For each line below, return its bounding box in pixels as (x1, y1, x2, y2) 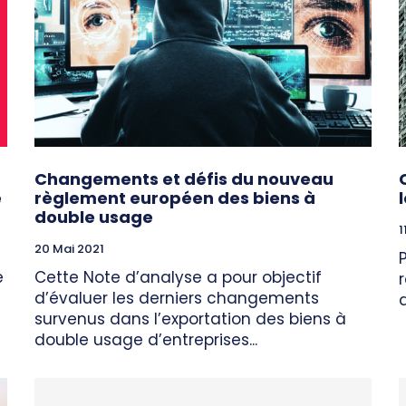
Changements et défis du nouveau (34, 168, 333, 191)
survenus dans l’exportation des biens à (34, 308, 346, 331)
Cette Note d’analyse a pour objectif (34, 266, 322, 289)
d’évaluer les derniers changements (34, 287, 319, 310)
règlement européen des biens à (34, 187, 315, 210)
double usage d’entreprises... (34, 329, 257, 352)
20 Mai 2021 (34, 240, 104, 258)
